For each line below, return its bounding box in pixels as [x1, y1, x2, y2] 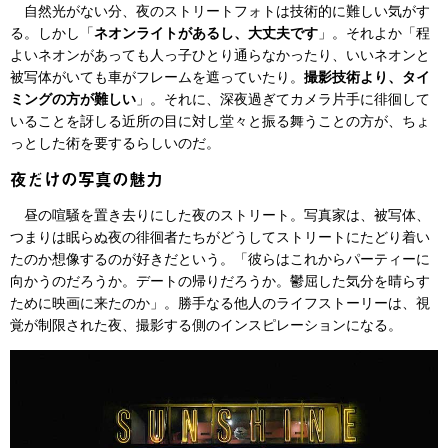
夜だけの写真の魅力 [10, 166, 163, 193]
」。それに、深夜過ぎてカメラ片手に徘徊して [136, 91, 430, 108]
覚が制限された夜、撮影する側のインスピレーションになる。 [10, 317, 402, 334]
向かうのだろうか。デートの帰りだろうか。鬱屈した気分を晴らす [10, 273, 430, 290]
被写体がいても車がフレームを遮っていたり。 [10, 69, 304, 86]
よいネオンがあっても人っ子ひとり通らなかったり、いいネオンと [10, 47, 430, 64]
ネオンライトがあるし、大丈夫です [94, 25, 318, 42]
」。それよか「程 [318, 25, 430, 42]
